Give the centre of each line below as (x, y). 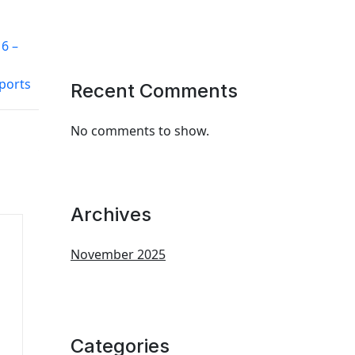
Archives (111, 214)
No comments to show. (140, 131)
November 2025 (118, 254)
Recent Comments (154, 91)
